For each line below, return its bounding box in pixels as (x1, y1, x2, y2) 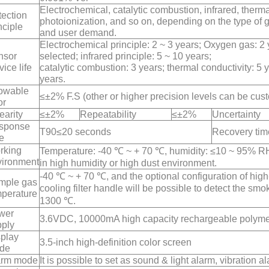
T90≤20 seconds (40, 127, 111, 138)
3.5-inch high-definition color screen (40, 237, 192, 248)
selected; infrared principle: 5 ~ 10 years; (40, 51, 211, 62)
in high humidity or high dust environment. (40, 158, 217, 169)
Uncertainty (212, 109, 261, 120)
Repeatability (80, 109, 136, 120)
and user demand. (40, 28, 116, 38)
